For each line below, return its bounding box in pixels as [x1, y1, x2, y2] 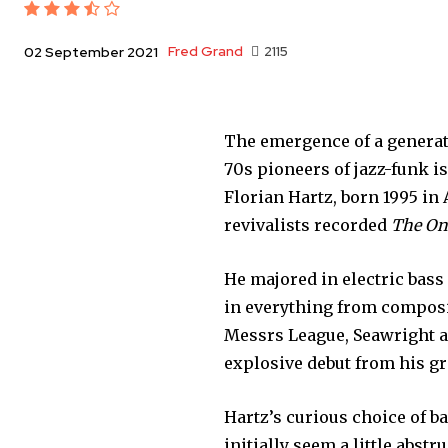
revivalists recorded [224, 215, 392, 236]
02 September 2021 [24, 43, 158, 62]
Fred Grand [168, 42, 243, 61]
